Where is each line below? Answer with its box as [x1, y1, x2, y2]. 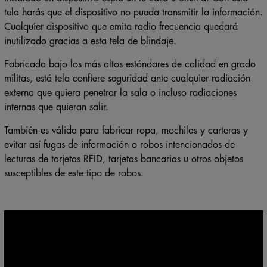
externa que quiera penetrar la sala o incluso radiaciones [4, 87, 237, 97]
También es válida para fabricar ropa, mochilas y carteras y [4, 125, 248, 135]
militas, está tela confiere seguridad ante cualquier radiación [4, 73, 250, 83]
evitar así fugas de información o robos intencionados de [4, 139, 235, 149]
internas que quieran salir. [4, 101, 108, 111]
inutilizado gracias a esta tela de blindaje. [4, 35, 176, 45]
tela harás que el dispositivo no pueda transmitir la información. [4, 7, 263, 17]
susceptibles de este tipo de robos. [4, 167, 144, 178]
